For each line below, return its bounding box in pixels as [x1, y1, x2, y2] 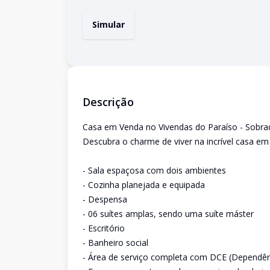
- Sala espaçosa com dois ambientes [83, 165, 226, 176]
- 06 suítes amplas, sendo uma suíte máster [83, 208, 254, 219]
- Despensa [83, 193, 127, 205]
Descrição [83, 95, 134, 109]
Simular [92, 19, 125, 30]
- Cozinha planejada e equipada [83, 179, 205, 190]
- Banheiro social [83, 237, 148, 248]
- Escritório [83, 222, 125, 234]
